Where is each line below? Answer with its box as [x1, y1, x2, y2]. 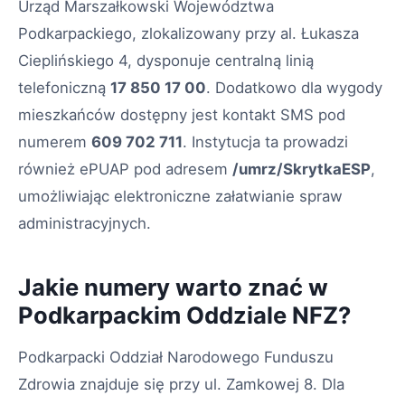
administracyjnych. [18, 214, 151, 233]
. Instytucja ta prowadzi [183, 133, 348, 152]
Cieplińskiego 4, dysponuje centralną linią [18, 52, 314, 71]
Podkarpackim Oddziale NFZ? [18, 301, 351, 330]
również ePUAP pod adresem [18, 160, 232, 179]
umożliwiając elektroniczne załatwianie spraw [18, 187, 343, 206]
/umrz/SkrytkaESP [232, 160, 371, 179]
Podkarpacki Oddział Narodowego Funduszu [18, 348, 334, 367]
